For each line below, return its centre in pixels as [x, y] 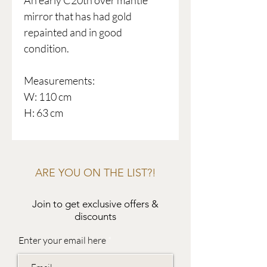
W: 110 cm [48, 97]
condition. [46, 49]
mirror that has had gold [78, 16]
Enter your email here [62, 240]
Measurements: [59, 81]
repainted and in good [73, 32]
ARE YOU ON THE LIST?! [95, 173]
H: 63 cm [44, 113]
